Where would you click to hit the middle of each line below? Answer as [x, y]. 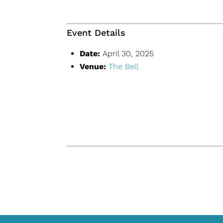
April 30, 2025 [128, 54]
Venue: [93, 66]
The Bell [124, 66]
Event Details [96, 33]
